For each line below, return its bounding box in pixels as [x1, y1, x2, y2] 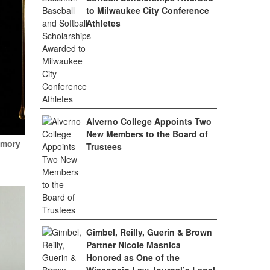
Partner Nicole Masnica [86, 239, 181, 251]
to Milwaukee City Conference [86, 4, 210, 16]
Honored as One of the [86, 251, 180, 263]
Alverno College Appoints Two [86, 115, 212, 127]
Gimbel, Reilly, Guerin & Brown [86, 226, 213, 238]
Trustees [86, 140, 122, 152]
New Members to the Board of [86, 128, 209, 140]
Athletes [86, 17, 121, 29]
